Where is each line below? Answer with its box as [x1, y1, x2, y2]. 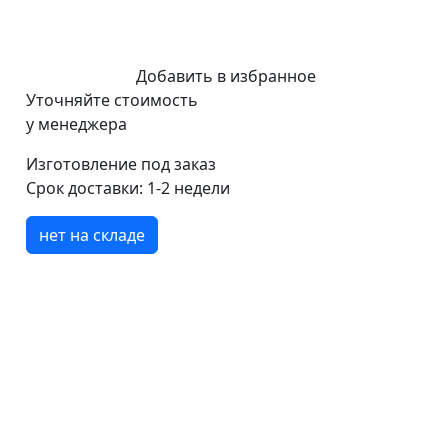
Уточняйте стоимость [25, 89, 198, 111]
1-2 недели [146, 177, 230, 199]
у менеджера [25, 113, 127, 135]
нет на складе [38, 224, 145, 246]
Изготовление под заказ [25, 153, 216, 175]
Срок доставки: [25, 177, 143, 199]
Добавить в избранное [136, 65, 317, 87]
